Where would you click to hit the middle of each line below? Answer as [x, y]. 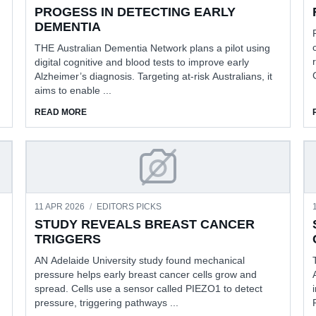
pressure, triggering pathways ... [107, 302]
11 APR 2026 [61, 206]
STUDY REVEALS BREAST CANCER [145, 224]
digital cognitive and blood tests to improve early [142, 62]
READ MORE [61, 112]
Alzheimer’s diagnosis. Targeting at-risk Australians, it [154, 76]
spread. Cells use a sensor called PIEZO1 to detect [149, 288]
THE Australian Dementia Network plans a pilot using [153, 48]
